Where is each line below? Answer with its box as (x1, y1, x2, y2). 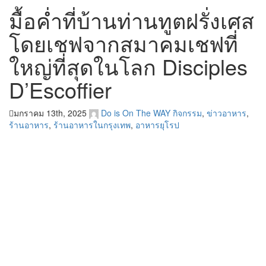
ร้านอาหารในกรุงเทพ (53, 119, 131, 131)
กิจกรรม (173, 107, 202, 119)
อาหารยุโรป (135, 119, 179, 131)
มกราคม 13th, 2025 (14, 107, 87, 119)
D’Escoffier (9, 74, 112, 104)
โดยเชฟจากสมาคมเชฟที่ (9, 28, 238, 58)
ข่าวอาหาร (207, 107, 246, 119)
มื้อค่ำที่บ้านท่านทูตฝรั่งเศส (9, 5, 254, 35)
